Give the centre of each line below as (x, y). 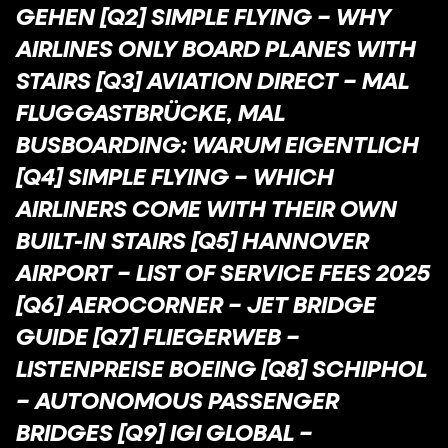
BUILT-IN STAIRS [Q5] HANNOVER (192, 240)
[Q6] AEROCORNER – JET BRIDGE (196, 304)
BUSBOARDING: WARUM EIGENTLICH (217, 144)
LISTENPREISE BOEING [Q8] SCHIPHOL (221, 368)
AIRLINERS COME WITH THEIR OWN (206, 208)
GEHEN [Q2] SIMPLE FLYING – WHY (203, 16)
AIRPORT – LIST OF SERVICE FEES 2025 (223, 272)
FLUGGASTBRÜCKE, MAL (150, 112)
